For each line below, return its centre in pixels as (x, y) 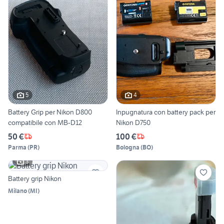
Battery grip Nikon (35, 178)
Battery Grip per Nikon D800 (50, 112)
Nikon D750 (133, 122)
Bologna (128, 147)
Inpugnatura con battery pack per (166, 112)
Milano (17, 190)
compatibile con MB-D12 (45, 122)
